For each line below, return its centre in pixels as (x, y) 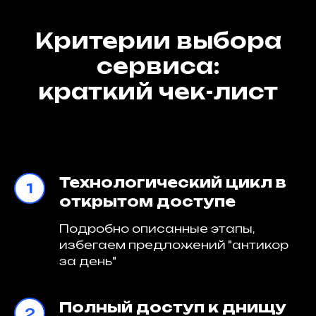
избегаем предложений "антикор (174, 245)
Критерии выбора (158, 41)
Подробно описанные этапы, (157, 229)
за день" (88, 261)
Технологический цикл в (173, 182)
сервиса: (158, 66)
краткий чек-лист (158, 91)
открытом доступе (147, 201)
